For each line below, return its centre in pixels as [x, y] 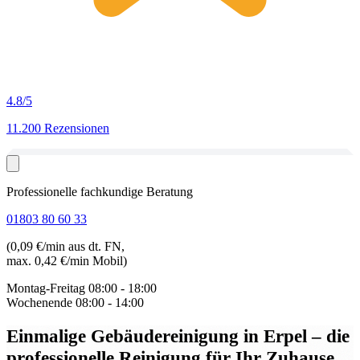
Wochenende [39, 303]
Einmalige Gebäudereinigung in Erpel [159, 336]
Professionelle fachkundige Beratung [100, 192]
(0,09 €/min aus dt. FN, [65, 246]
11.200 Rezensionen [58, 128]
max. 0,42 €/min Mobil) [67, 261]
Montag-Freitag [46, 288]
